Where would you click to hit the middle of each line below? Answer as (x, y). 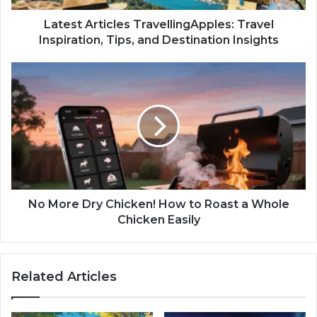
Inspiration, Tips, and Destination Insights (158, 40)
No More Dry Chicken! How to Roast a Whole (158, 204)
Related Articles (64, 277)
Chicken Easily (158, 220)
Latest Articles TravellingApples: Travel (158, 25)
